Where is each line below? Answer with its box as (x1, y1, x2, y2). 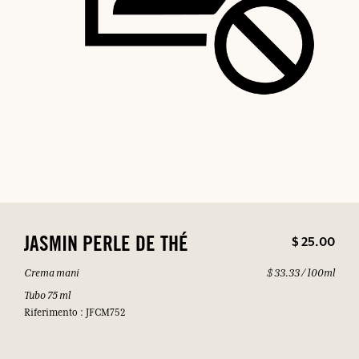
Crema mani (24, 266, 79, 280)
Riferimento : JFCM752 (24, 307, 126, 319)
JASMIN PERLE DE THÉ (24, 236, 188, 257)
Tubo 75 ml (24, 288, 71, 302)
